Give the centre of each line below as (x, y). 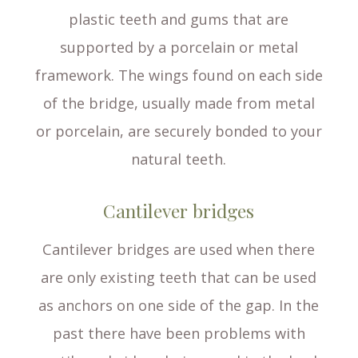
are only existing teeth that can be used (179, 278)
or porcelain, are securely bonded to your (179, 131)
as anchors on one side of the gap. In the (179, 306)
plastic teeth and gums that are (179, 20)
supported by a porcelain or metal (179, 48)
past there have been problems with (179, 334)
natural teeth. (179, 159)
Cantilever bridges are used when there (179, 250)
